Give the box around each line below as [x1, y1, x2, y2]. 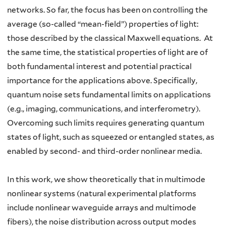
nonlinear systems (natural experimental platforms [7, 189, 196, 198]
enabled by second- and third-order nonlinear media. [7, 146, 202, 156]
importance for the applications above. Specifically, [7, 76, 197, 85]
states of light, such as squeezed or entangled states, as [7, 132, 214, 142]
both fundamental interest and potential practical [7, 62, 192, 71]
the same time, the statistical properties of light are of [7, 47, 208, 57]
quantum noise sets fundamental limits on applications [7, 90, 211, 99]
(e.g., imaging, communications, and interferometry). [7, 104, 200, 114]
